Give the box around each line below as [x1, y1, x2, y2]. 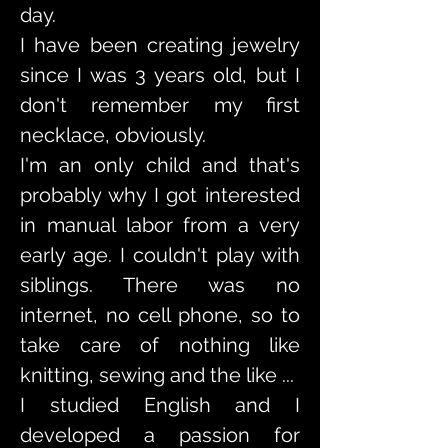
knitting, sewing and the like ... [20, 363, 294, 387]
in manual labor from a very [20, 213, 300, 237]
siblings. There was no [20, 273, 300, 297]
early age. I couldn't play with [20, 243, 300, 267]
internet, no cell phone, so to [20, 303, 300, 327]
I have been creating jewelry [20, 33, 300, 57]
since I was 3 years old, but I [20, 63, 300, 87]
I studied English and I [20, 393, 300, 417]
